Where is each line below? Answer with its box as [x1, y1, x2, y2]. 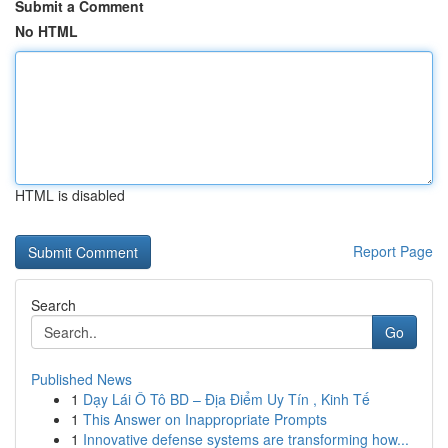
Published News [31, 369, 132, 389]
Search [31, 295, 76, 315]
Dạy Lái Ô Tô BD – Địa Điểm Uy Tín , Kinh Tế [83, 389, 370, 409]
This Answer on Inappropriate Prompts [83, 409, 327, 429]
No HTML [15, 21, 78, 41]
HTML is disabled [15, 185, 125, 205]
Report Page [353, 241, 433, 261]
